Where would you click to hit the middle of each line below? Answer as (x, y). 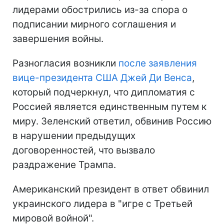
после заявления (158, 63)
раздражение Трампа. (64, 164)
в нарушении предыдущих (74, 135)
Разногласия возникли (65, 63)
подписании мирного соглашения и (94, 24)
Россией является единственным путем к (109, 106)
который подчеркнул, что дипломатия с (104, 92)
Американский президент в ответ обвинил (111, 189)
